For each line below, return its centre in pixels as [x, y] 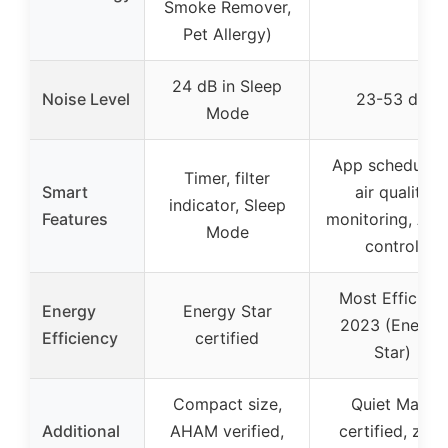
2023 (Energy [392, 324]
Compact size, [227, 403]
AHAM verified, [227, 430]
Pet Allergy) [227, 33]
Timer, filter [227, 177]
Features [75, 218]
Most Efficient [392, 297]
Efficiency [80, 337]
